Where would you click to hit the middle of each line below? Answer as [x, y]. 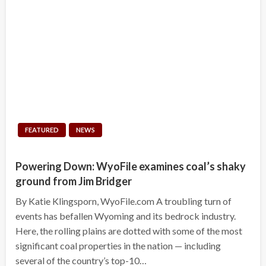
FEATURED [42, 129]
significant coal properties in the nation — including [118, 245]
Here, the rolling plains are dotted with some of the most [129, 230]
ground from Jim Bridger [74, 181]
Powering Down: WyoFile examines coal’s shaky [131, 166]
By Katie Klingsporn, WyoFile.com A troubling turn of [123, 201]
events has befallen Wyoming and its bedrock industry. [126, 216]
